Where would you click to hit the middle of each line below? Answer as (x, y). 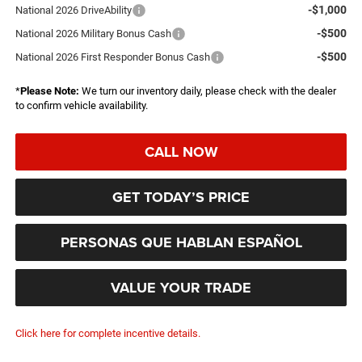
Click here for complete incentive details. (107, 333)
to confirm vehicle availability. (81, 105)
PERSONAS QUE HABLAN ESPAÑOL (181, 242)
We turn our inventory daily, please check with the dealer (207, 90)
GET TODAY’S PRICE (181, 197)
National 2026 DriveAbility (73, 10)
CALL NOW (181, 152)
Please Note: (49, 90)
